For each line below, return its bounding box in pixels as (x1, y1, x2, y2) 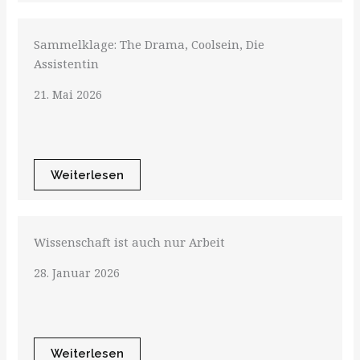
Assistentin (34, 55, 100, 72)
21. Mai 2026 (34, 87, 103, 103)
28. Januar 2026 (34, 265, 121, 281)
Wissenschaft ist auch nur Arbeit (34, 234, 226, 251)
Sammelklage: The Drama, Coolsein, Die (34, 36, 265, 53)
